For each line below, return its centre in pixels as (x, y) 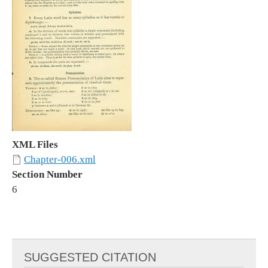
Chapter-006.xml (60, 160)
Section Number (47, 175)
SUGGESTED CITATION (90, 258)
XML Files (35, 145)
